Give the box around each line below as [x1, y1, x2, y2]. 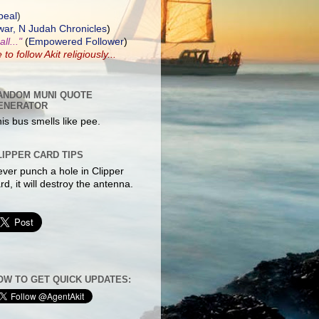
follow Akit [16, 49, 61, 60]
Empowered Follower [28, 36, 124, 47]
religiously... [61, 49, 116, 60]
